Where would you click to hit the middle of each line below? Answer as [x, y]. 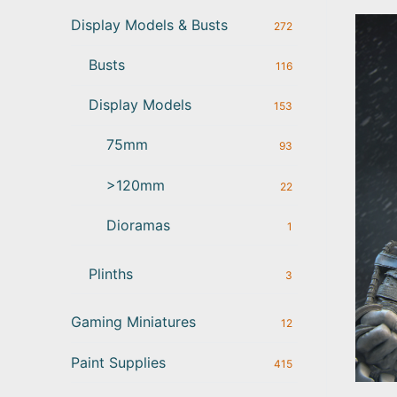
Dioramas [138, 225]
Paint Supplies [118, 362]
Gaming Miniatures [133, 322]
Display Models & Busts [149, 24]
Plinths [111, 273]
